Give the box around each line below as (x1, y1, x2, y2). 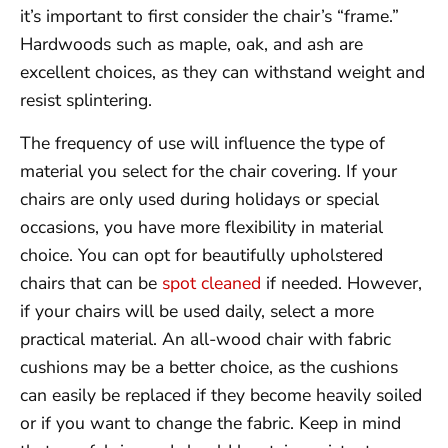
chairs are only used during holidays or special (20, 186, 379, 211)
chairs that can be (20, 270, 162, 295)
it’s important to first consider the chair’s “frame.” (20, 4, 399, 29)
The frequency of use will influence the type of (20, 130, 385, 155)
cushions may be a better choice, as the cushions (20, 354, 398, 379)
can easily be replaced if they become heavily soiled (20, 382, 422, 407)
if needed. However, (261, 270, 422, 295)
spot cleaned (162, 270, 261, 295)
